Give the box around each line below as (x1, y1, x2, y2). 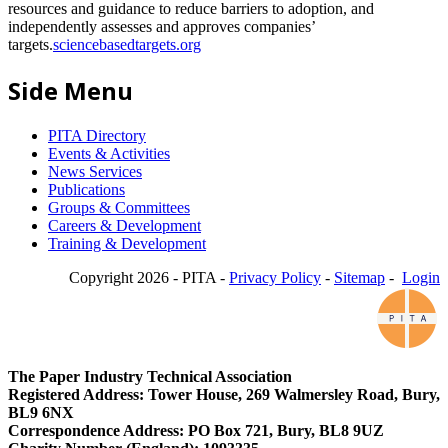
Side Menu (8, 73, 133, 107)
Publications (48, 180, 125, 198)
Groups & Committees (48, 198, 190, 216)
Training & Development (48, 234, 206, 252)
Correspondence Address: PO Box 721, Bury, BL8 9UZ (8, 421, 384, 439)
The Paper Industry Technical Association (8, 367, 292, 385)
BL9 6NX (8, 403, 74, 421)
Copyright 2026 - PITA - (69, 268, 229, 286)
